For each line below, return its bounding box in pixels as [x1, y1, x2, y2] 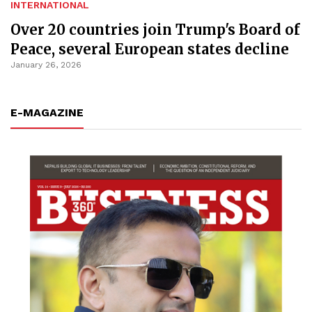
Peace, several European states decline [10, 40, 289, 58]
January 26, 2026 [10, 60, 81, 70]
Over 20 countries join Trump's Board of [10, 21, 300, 39]
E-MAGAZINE [10, 106, 84, 120]
